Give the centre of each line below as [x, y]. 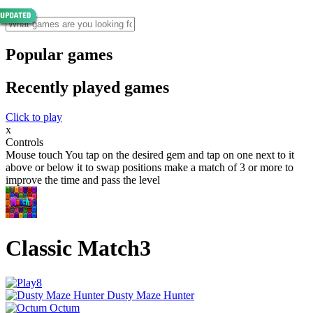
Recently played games [87, 87]
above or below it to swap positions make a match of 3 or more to [150, 167]
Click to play [34, 117]
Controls [24, 142]
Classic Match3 [78, 248]
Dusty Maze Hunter [151, 295]
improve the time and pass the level [83, 180]
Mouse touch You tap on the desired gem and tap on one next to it [150, 154]
